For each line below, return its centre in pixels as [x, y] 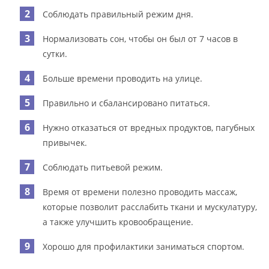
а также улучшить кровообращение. [118, 222]
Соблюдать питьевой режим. [103, 167]
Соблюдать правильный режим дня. [118, 14]
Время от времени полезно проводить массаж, [140, 192]
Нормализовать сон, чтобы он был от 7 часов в [141, 38]
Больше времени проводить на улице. [123, 78]
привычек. [65, 142]
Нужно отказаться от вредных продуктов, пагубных [149, 127]
